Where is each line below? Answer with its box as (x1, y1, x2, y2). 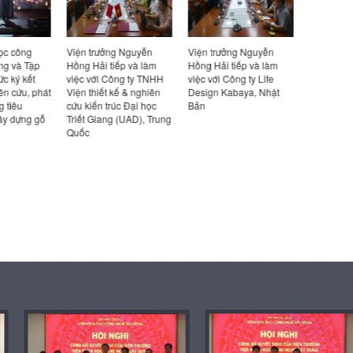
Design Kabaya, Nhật (186, 84, 277, 98)
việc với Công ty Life (186, 71, 272, 85)
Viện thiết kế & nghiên (65, 84, 158, 98)
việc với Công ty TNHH (65, 71, 162, 85)
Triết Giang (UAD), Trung (65, 111, 169, 125)
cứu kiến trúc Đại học (65, 98, 154, 112)
